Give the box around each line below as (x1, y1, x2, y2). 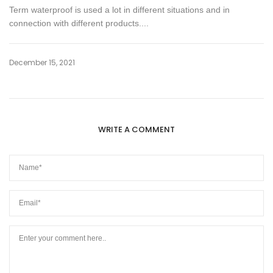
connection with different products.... (9, 18, 149, 29)
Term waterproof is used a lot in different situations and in (9, 5, 230, 15)
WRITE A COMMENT (98, 124, 175, 136)
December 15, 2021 (9, 57, 75, 68)
